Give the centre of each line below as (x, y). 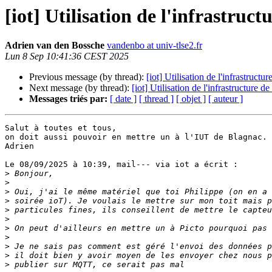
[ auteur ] (226, 99)
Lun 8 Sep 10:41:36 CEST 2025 (67, 56)
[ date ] (123, 99)
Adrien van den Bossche (56, 46)
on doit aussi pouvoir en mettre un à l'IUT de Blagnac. (136, 137)
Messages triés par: (68, 99)
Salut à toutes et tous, (61, 128)
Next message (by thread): (80, 88)
